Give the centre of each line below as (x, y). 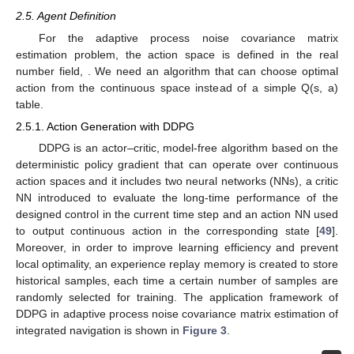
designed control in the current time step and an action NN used (177, 215)
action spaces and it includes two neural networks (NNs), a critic (177, 181)
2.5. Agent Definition (66, 15)
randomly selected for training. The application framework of (177, 298)
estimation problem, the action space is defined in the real (177, 54)
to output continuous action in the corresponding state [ (168, 231)
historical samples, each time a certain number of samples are (177, 281)
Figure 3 (205, 331)
